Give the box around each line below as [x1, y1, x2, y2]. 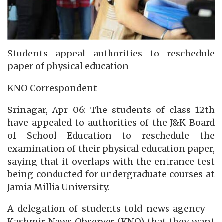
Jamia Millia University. [7, 181, 109, 193]
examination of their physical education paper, [7, 143, 215, 154]
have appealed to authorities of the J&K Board [7, 117, 215, 128]
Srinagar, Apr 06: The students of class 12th [7, 104, 215, 115]
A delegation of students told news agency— [7, 203, 215, 215]
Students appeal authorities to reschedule [7, 48, 215, 59]
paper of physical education [7, 61, 129, 72]
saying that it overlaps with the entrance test [7, 156, 215, 167]
